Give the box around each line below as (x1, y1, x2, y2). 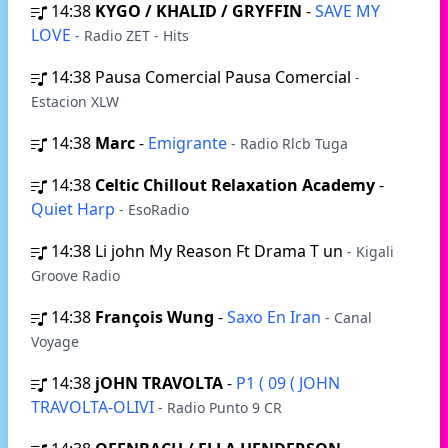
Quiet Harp (31, 198, 119, 220)
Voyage (31, 332, 79, 351)
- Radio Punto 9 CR (158, 398, 282, 417)
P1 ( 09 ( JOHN (236, 372, 340, 394)
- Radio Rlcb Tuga (231, 134, 348, 153)
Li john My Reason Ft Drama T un (95, 240, 347, 262)
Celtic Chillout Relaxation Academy (95, 174, 375, 196)
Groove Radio (31, 266, 120, 285)
